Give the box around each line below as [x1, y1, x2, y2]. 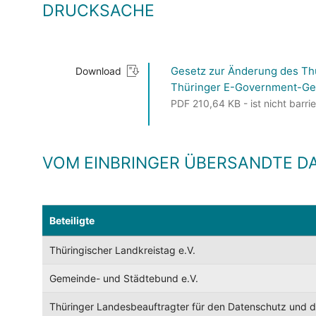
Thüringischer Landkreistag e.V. [49, 244, 195, 257]
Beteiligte [49, 214, 95, 227]
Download [75, 65, 121, 78]
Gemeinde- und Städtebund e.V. [49, 272, 198, 285]
